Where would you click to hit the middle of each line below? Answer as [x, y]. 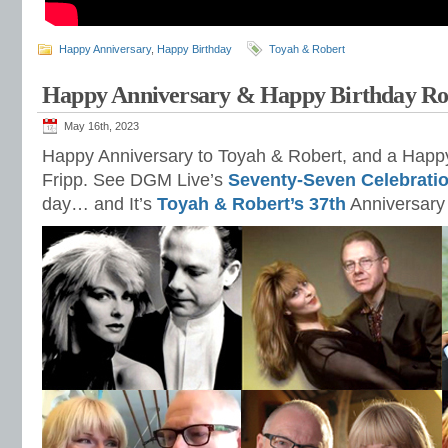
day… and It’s [99, 204]
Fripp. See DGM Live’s [135, 180]
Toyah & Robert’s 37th [251, 204]
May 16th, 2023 [101, 126]
